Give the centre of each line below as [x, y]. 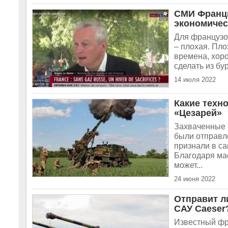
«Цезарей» [198, 113]
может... [188, 165]
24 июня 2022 [195, 179]
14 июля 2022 [195, 80]
